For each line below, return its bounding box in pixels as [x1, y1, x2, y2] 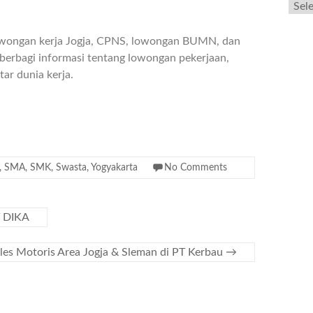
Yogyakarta [91, 163, 138, 173]
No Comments [164, 163, 227, 173]
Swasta [56, 163, 87, 173]
